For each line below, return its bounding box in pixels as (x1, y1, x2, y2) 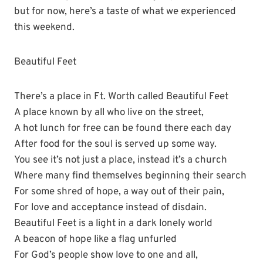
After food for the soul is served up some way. (14, 138, 217, 151)
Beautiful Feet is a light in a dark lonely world (14, 217, 213, 230)
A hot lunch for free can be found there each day (14, 122, 231, 135)
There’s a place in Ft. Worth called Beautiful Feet (14, 90, 228, 103)
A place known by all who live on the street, (14, 106, 204, 119)
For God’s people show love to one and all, (14, 249, 198, 262)
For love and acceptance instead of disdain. (14, 201, 207, 214)
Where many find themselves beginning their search (14, 170, 247, 183)
